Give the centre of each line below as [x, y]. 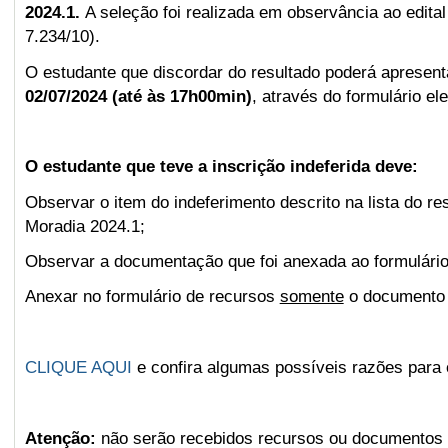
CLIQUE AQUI [78, 368]
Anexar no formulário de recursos [152, 297]
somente [311, 297]
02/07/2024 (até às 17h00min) [138, 96]
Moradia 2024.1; [84, 226]
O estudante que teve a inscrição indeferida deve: [221, 167]
